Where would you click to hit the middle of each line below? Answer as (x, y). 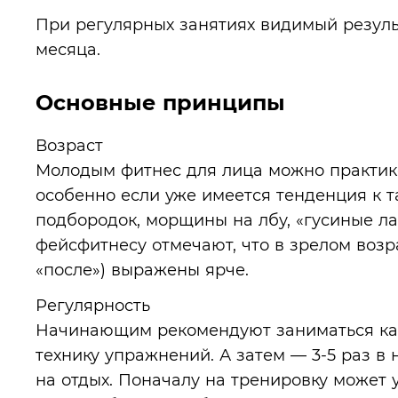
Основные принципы (160, 103)
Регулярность (93, 305)
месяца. (68, 49)
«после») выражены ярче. (142, 270)
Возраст (69, 145)
